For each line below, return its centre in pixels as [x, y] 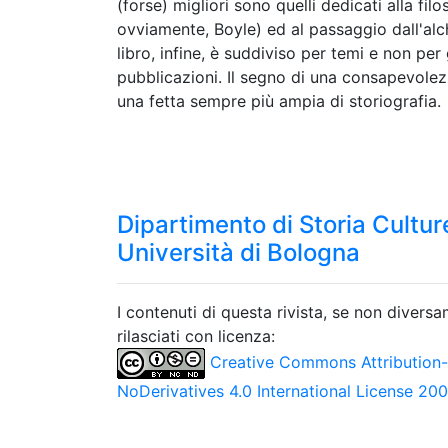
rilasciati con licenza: [196, 336]
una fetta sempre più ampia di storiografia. [279, 101]
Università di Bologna [238, 252]
